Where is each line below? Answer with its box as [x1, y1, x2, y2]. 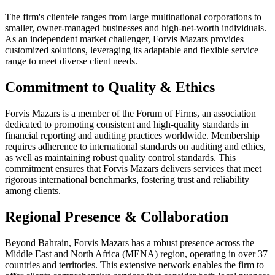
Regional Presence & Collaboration [5, 209, 228, 225]
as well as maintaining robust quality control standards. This [5, 152, 236, 163]
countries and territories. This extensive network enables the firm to [5, 260, 264, 271]
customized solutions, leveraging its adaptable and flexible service [5, 45, 258, 56]
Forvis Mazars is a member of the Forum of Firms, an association [5, 108, 256, 119]
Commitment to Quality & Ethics [5, 79, 215, 96]
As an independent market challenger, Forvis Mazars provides [5, 34, 244, 45]
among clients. [5, 185, 61, 196]
